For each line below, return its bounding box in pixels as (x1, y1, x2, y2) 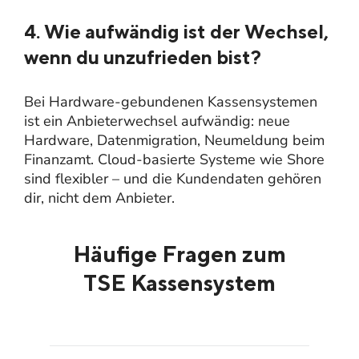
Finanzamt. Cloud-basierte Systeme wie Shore (24, 149, 325, 169)
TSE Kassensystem (83, 268, 276, 296)
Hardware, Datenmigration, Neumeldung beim (24, 130, 325, 150)
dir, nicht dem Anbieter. (24, 188, 175, 208)
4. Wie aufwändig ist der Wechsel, (24, 19, 329, 42)
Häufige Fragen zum (72, 240, 286, 267)
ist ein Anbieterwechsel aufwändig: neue (24, 111, 290, 131)
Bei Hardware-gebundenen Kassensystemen (24, 91, 317, 111)
